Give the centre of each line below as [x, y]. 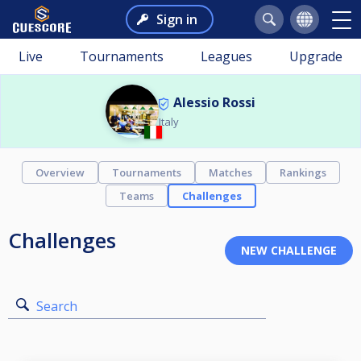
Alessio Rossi [214, 102]
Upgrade [316, 56]
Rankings [303, 172]
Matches [230, 172]
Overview [60, 172]
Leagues [226, 56]
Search [57, 306]
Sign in [176, 19]
